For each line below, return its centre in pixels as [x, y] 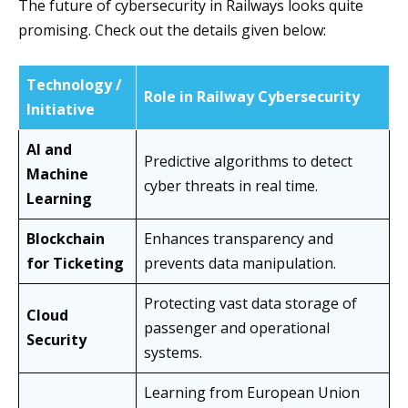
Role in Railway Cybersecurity [252, 97]
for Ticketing [75, 264]
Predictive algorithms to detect [248, 162]
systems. [173, 353]
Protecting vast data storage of [250, 304]
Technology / [74, 85]
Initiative [61, 110]
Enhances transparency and [239, 239]
